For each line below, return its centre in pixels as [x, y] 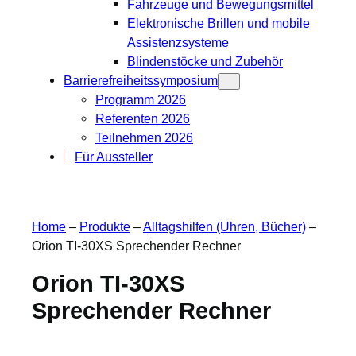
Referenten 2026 [143, 118]
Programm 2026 [141, 99]
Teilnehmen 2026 [144, 137]
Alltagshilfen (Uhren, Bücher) [224, 227]
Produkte [105, 227]
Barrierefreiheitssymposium [141, 80]
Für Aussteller [114, 156]
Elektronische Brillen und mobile [219, 23]
